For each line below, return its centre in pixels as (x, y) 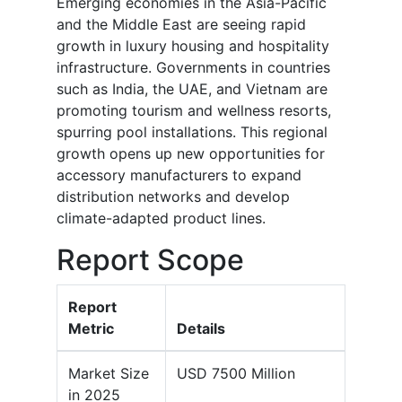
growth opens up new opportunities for (191, 154)
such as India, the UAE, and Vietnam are (192, 89)
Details (201, 329)
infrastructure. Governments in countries (193, 68)
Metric (91, 329)
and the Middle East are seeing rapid (181, 25)
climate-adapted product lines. (161, 218)
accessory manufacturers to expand (179, 175)
